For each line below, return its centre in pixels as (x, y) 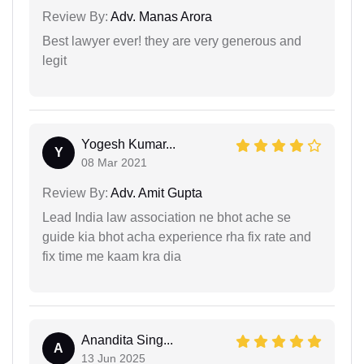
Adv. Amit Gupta (155, 193)
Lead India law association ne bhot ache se (167, 217)
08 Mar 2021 (114, 162)
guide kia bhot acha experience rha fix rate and (177, 237)
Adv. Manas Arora (160, 17)
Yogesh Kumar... (128, 144)
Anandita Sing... (127, 340)
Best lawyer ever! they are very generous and (172, 41)
